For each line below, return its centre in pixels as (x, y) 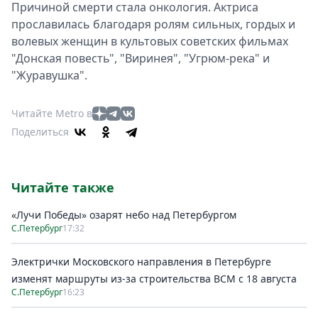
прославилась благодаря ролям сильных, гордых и (153, 24)
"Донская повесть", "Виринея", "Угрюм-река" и (141, 58)
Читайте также (63, 187)
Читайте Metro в (52, 113)
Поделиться (40, 132)
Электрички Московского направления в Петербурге (141, 262)
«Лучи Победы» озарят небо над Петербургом (124, 215)
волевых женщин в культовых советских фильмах (150, 41)
